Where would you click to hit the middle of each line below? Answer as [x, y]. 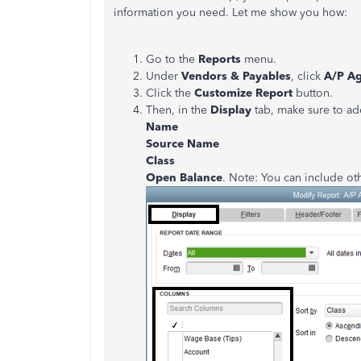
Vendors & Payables [236, 76]
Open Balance [184, 178]
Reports [221, 59]
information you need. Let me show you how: [230, 12]
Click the [170, 93]
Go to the [172, 59]
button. [314, 93]
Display [232, 110]
